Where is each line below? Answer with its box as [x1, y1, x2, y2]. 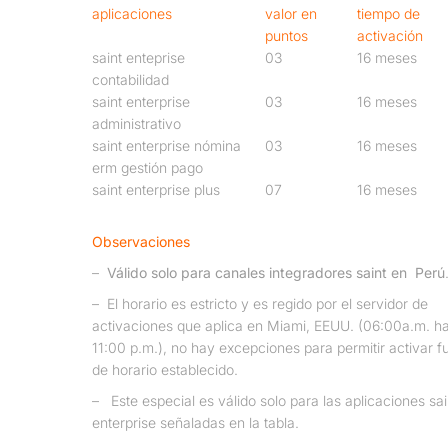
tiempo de [356, 4, 420, 22]
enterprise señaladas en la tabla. [91, 414, 299, 432]
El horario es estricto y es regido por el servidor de [106, 295, 428, 313]
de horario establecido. [91, 361, 238, 379]
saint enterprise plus [91, 180, 220, 198]
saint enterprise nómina [91, 136, 241, 154]
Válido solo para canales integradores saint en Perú [106, 264, 445, 282]
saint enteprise [91, 48, 185, 66]
